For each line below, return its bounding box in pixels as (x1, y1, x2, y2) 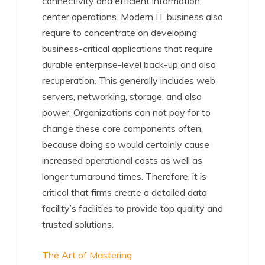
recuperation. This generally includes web (42, 75, 215, 86)
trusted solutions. (42, 218, 114, 230)
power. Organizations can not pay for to (42, 106, 211, 118)
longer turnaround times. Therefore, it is (42, 170, 206, 182)
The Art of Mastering (42, 249, 132, 261)
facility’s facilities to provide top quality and (42, 202, 223, 214)
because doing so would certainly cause (42, 138, 209, 150)
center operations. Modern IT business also (42, 11, 223, 22)
